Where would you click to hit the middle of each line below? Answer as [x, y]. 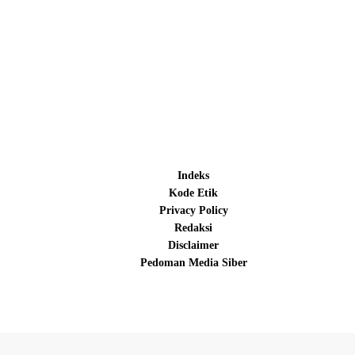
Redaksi [193, 228]
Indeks [193, 176]
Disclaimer [193, 246]
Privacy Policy [193, 211]
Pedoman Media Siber [193, 263]
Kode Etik [193, 193]
